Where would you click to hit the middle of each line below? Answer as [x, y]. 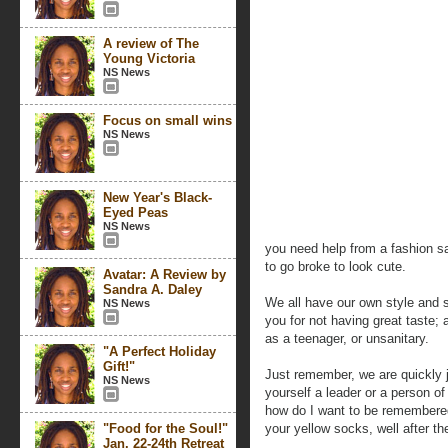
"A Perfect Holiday [159, 351]
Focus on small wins [167, 120]
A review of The [151, 43]
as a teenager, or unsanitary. [347, 338]
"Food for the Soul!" [165, 428]
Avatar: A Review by [164, 274]
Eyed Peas [135, 212]
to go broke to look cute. [335, 266]
